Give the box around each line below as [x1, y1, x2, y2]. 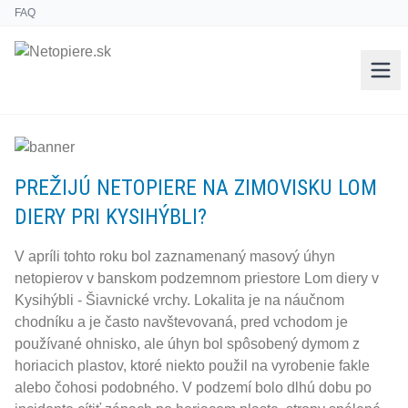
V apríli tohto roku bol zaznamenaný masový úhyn [15, 249, 335, 264]
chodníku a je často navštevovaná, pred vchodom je [15, 314, 348, 330]
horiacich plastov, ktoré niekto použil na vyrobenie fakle [15, 358, 370, 373]
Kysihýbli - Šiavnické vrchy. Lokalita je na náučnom [15, 292, 344, 308]
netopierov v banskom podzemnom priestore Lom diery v [15, 270, 379, 286]
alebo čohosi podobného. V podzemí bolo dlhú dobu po [15, 380, 372, 395]
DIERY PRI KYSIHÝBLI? [15, 204, 207, 229]
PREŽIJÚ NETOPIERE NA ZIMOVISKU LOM [15, 175, 377, 200]
